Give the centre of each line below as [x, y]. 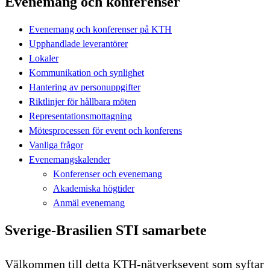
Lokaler [44, 58]
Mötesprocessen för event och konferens [105, 130]
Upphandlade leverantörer [78, 43]
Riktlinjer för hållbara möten [83, 101]
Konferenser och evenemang [108, 174]
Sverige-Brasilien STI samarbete [106, 230]
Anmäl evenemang [89, 202]
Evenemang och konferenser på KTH [100, 29]
